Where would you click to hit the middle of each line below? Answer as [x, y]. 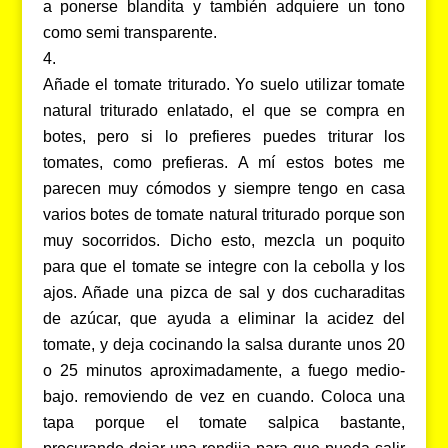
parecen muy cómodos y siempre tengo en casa [224, 188]
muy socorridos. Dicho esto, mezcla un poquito [224, 240]
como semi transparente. [129, 32]
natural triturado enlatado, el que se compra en [224, 110]
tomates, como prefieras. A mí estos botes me [224, 162]
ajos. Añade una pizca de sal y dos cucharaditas [224, 292]
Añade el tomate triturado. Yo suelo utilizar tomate [224, 84]
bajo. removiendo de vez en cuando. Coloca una [224, 396]
